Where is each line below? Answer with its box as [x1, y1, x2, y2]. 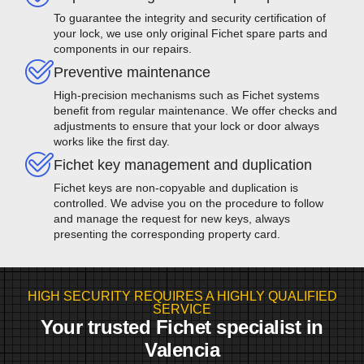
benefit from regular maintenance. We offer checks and [54, 103, 337, 117]
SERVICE [153, 301, 211, 316]
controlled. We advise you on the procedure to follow [54, 196, 323, 210]
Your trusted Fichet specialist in [41, 315, 323, 338]
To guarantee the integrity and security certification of [54, 11, 326, 24]
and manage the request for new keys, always [54, 211, 290, 225]
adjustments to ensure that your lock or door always [54, 119, 319, 132]
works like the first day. [54, 134, 170, 148]
